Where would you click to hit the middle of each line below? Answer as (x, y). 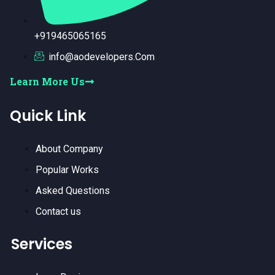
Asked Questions (73, 190)
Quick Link (48, 115)
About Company (69, 149)
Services (42, 244)
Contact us (58, 211)
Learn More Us (47, 81)
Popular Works (67, 169)
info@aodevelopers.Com (102, 56)
